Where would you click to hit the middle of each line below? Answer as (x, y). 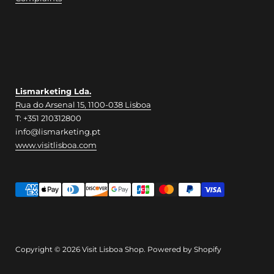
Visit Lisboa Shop (113, 249)
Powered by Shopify (184, 249)
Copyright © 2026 (49, 249)
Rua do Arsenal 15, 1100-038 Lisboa (83, 105)
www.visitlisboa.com (56, 145)
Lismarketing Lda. (53, 91)
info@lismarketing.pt (58, 131)
